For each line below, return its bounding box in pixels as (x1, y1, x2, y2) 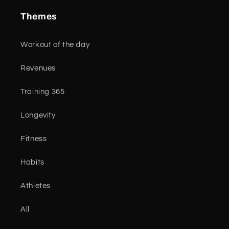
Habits (20, 158, 44, 167)
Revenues (20, 64, 56, 73)
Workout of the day (20, 41, 90, 49)
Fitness (20, 135, 47, 143)
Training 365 (20, 88, 65, 96)
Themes (20, 11, 57, 21)
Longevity (20, 111, 56, 120)
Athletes (20, 182, 51, 190)
